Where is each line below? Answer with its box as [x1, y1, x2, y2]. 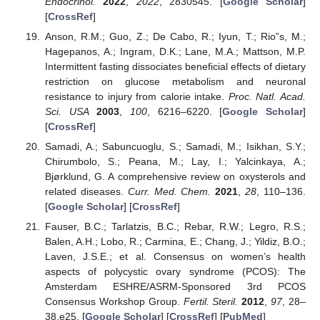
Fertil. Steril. [183, 296, 239, 308]
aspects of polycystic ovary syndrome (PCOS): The [44, 266, 306, 278]
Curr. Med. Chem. [127, 186, 211, 198]
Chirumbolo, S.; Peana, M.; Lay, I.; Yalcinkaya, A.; [44, 156, 306, 168]
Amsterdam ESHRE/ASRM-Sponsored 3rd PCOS [44, 281, 306, 293]
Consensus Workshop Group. [44, 296, 184, 308]
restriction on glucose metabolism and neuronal [44, 76, 306, 88]
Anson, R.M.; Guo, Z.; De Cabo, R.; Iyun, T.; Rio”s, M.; [44, 31, 306, 43]
